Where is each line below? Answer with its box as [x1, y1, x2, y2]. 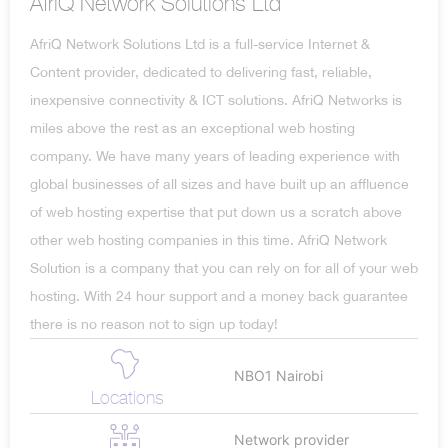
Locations [90, 386, 164, 408]
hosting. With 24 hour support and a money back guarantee [30, 287, 408, 304]
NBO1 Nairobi [234, 367, 323, 385]
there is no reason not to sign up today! [30, 315, 278, 332]
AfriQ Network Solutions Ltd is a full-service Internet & [30, 35, 370, 52]
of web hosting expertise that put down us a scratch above [30, 203, 402, 220]
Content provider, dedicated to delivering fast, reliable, [30, 63, 372, 80]
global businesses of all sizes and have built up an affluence [30, 175, 409, 192]
